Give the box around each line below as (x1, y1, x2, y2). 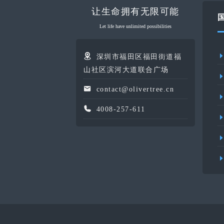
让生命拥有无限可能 (91, 6, 179, 17)
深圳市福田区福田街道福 (96, 53, 181, 61)
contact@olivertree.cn (96, 85, 174, 93)
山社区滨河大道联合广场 (83, 66, 169, 74)
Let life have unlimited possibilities (99, 23, 171, 29)
